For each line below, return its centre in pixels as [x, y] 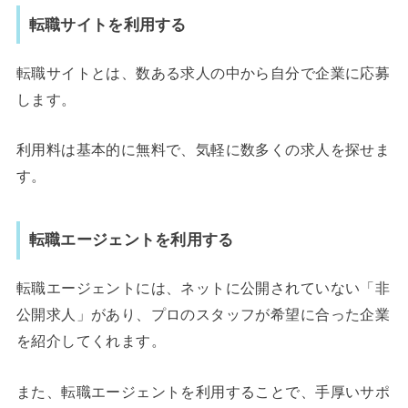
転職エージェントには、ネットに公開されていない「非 [203, 288]
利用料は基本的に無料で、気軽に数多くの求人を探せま [203, 150]
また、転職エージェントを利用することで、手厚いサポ [203, 391]
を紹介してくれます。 [91, 341]
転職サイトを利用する [107, 24]
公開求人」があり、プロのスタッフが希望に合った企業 [203, 315]
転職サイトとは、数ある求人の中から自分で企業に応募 [203, 72]
